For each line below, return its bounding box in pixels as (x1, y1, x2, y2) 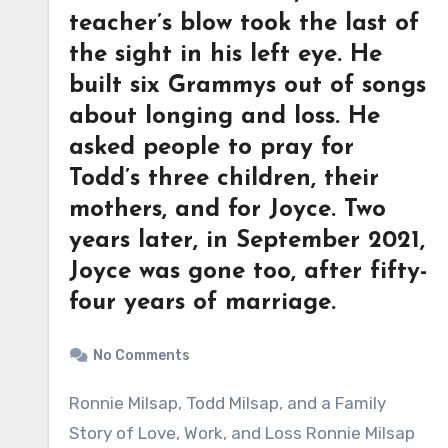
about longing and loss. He (69, 105, 380, 129)
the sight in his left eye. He (69, 43, 382, 67)
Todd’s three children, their (69, 167, 379, 191)
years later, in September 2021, (69, 229, 425, 253)
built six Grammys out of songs (69, 74, 426, 98)
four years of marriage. (69, 291, 336, 315)
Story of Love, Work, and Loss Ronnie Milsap (69, 423, 415, 443)
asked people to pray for (69, 136, 354, 160)
